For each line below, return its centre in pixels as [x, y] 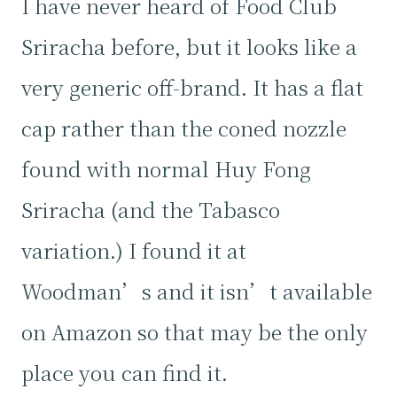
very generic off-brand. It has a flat [192, 87]
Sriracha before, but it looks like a [189, 46]
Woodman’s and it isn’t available [197, 291]
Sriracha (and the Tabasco [151, 209]
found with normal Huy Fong [166, 168]
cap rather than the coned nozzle [184, 128]
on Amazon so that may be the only [195, 331]
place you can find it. [125, 372]
